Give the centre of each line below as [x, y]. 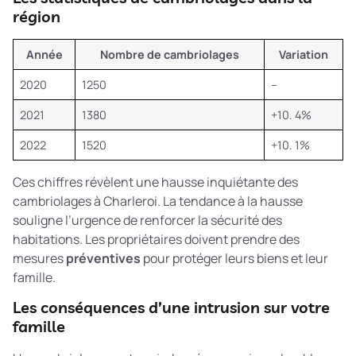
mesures [39, 258]
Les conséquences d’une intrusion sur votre [171, 308]
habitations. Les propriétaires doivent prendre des [156, 239]
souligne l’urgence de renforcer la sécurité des [147, 220]
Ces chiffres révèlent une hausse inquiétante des [155, 182]
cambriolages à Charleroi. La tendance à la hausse [158, 201]
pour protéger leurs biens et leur [234, 258]
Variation [304, 54]
